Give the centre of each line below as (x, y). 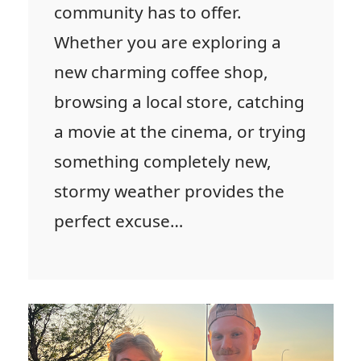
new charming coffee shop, (161, 72)
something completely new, (163, 162)
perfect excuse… (118, 221)
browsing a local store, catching (179, 102)
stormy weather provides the (169, 191)
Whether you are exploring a (168, 42)
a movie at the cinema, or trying (180, 132)
